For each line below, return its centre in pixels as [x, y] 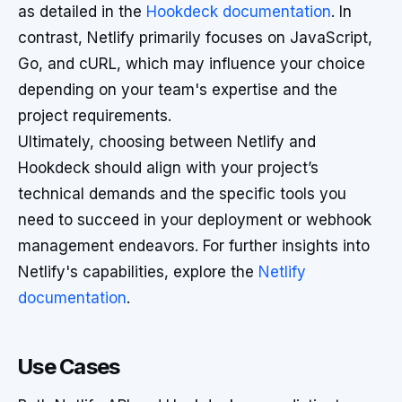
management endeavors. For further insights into [194, 246]
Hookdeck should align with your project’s [168, 168]
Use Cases [69, 367]
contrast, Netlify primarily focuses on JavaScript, [195, 38]
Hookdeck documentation [239, 12]
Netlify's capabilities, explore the [138, 272]
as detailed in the [82, 12]
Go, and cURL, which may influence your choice [192, 64]
